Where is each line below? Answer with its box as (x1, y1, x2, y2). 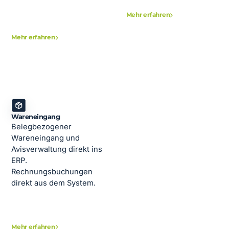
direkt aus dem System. (11, 178, 96, 188)
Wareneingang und (11, 133, 80, 143)
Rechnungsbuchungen (11, 167, 93, 177)
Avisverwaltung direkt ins (11, 145, 103, 154)
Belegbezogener (11, 122, 72, 132)
